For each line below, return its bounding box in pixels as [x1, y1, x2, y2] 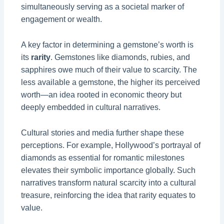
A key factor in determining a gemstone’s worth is [21, 40, 194, 49]
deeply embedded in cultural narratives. [21, 103, 161, 112]
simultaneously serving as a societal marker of [21, 2, 184, 11]
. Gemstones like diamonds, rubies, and [50, 53, 190, 62]
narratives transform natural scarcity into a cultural [21, 178, 196, 187]
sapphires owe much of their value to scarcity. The [21, 65, 197, 74]
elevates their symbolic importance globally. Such [21, 165, 196, 174]
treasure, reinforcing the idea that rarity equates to [21, 190, 196, 199]
